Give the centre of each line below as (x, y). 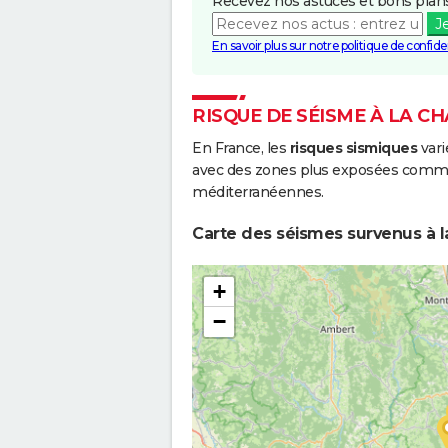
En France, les (241, 147)
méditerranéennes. (258, 191)
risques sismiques (353, 147)
